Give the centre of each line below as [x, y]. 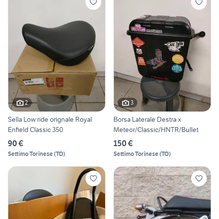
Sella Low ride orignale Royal [50, 119]
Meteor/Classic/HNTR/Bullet [156, 129]
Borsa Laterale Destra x [147, 119]
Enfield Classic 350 [35, 129]
